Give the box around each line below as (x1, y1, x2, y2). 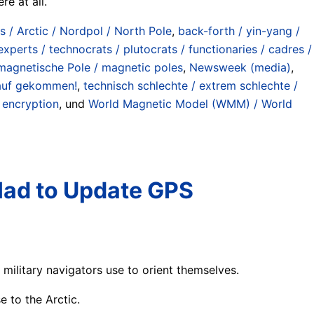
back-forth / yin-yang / (178, 23, 300, 38)
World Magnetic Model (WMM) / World (88, 96, 292, 111)
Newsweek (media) (189, 60, 291, 74)
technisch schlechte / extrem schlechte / (83, 78, 298, 93)
